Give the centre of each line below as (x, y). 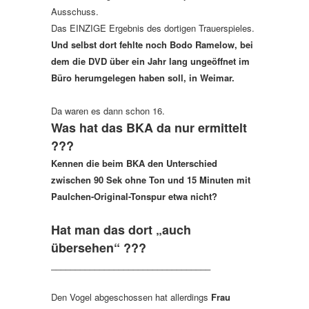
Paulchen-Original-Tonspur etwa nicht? (134, 196)
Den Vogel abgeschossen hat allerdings (131, 297)
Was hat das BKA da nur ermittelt (149, 127)
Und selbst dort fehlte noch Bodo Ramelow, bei (152, 44)
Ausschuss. (75, 11)
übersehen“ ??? (99, 247)
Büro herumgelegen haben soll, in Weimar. (143, 77)
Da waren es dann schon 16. (108, 110)
